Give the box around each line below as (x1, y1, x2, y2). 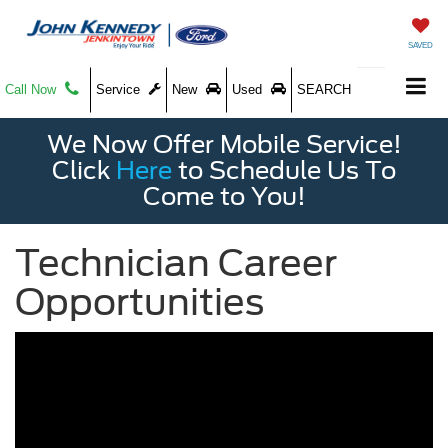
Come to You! (142, 182, 306, 211)
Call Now (5, 82, 60, 97)
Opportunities (15, 280, 264, 324)
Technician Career (15, 241, 337, 285)
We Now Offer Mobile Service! (46, 130, 402, 159)
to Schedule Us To (172, 156, 396, 185)
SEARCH (297, 82, 351, 97)
